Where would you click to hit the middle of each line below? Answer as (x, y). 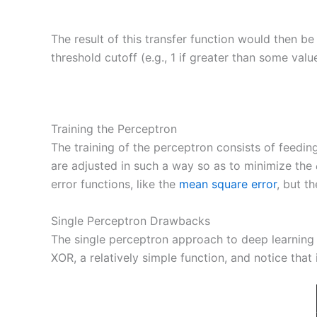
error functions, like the (115, 184)
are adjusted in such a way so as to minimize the (183, 166)
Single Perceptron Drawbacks (131, 220)
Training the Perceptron (114, 129)
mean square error (228, 184)
